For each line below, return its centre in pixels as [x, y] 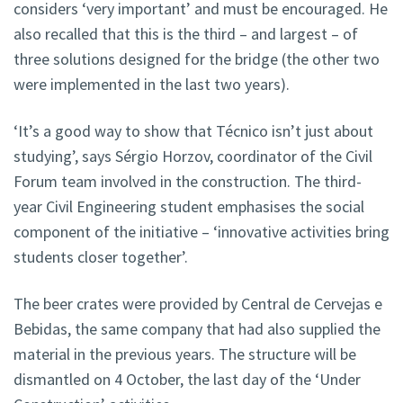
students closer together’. [101, 257]
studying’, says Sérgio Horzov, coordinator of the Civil [193, 157]
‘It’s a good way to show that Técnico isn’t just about [193, 131]
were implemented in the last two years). [152, 85]
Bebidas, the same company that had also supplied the [197, 329]
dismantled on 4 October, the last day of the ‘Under [187, 380]
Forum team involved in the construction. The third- [188, 182]
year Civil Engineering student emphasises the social [189, 207]
